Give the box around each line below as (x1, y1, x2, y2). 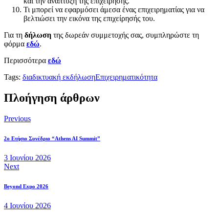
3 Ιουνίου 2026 (4, 153, 51, 162)
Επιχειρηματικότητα (95, 72, 157, 81)
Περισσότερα (4, 56, 48, 65)
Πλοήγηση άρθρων (4, 91, 100, 104)
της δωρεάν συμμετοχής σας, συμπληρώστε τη (51, 30, 199, 39)
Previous (4, 114, 31, 123)
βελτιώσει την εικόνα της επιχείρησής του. (23, 14, 155, 22)
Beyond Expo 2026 (4, 183, 48, 189)
